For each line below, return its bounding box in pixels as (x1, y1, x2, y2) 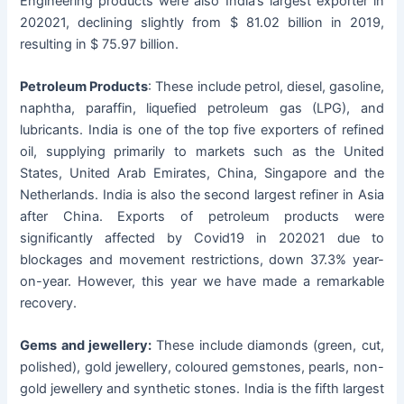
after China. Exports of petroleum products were (20, 208, 384, 225)
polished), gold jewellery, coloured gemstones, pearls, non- (20, 359, 384, 376)
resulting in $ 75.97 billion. (20, 35, 179, 52)
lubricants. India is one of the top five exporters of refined (20, 122, 384, 139)
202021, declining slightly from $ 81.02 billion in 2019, (20, 14, 384, 31)
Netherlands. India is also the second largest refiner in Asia (20, 187, 384, 204)
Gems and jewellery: (20, 337, 152, 354)
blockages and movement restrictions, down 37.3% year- (20, 252, 384, 269)
